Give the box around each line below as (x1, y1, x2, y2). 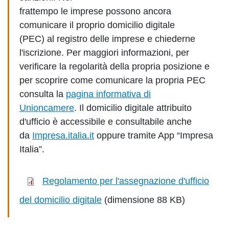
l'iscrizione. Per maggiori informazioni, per (19, 48, 189, 58)
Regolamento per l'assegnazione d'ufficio (42, 176, 209, 187)
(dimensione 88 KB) (102, 195, 185, 205)
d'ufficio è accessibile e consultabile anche (19, 117, 192, 127)
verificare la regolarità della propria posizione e (19, 61, 210, 72)
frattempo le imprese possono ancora (19, 6, 171, 16)
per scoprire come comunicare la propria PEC (19, 75, 205, 85)
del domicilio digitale (19, 195, 102, 205)
